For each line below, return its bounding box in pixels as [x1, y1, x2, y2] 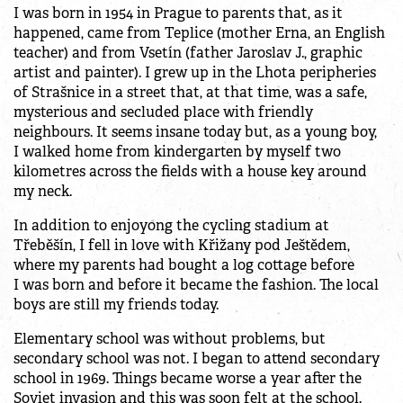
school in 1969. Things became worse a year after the [13, 369, 362, 389]
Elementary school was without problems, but [13, 329, 326, 349]
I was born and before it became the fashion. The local [13, 275, 379, 295]
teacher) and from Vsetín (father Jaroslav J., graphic [13, 43, 363, 63]
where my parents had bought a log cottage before [13, 255, 354, 275]
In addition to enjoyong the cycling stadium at [13, 216, 329, 236]
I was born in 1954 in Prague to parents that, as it [13, 4, 343, 23]
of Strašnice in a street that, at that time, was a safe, [13, 83, 367, 103]
